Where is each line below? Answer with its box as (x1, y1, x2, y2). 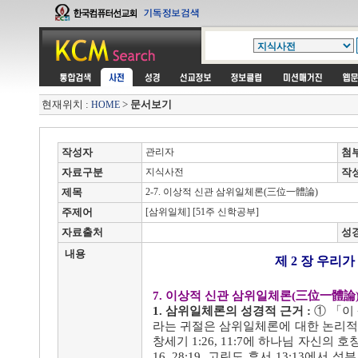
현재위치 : (42, 98, 91, 110)
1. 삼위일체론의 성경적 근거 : (152, 304, 315, 317)
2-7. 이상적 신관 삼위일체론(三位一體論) (142, 186, 318, 197)
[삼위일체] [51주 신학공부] (142, 206, 259, 217)
